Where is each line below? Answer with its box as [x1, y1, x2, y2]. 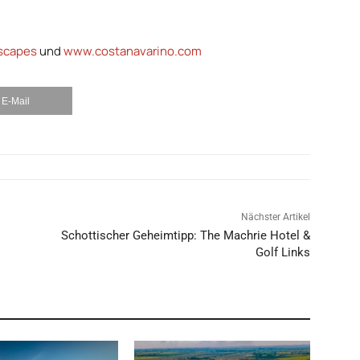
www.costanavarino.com [63, 43, 202, 60]
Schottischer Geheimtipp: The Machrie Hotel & [60, 228, 310, 243]
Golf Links [255, 245, 310, 260]
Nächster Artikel [240, 211, 310, 223]
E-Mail [2, 96, 30, 108]
